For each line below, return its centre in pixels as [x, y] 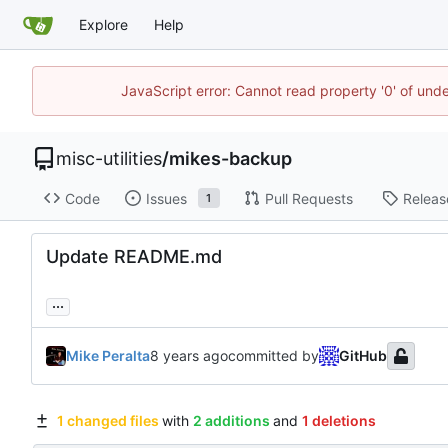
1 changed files [107, 421]
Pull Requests [308, 198]
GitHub [363, 356]
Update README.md [134, 257]
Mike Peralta [108, 356]
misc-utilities [109, 158]
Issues [166, 198]
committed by [273, 356]
